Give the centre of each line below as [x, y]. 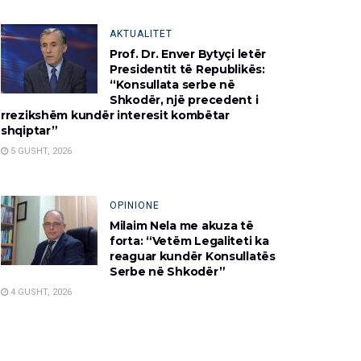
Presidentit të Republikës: [187, 70]
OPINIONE [135, 206]
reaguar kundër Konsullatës [193, 257]
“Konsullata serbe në [172, 85]
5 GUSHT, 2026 [40, 151]
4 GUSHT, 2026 [40, 293]
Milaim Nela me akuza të [182, 226]
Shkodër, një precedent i [184, 100]
